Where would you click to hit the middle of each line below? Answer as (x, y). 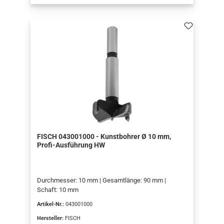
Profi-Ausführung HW (71, 145)
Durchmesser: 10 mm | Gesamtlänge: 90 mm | (101, 180)
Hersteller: (51, 218)
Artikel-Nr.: (51, 204)
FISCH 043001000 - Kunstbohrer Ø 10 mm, (104, 137)
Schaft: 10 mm (57, 190)
